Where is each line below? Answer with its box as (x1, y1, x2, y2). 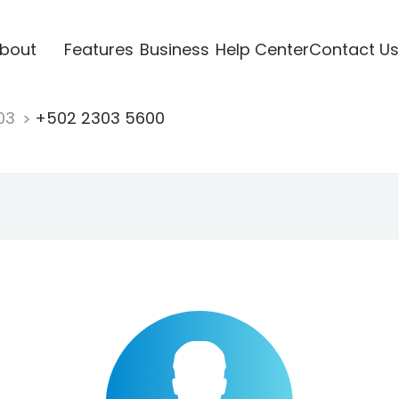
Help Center (215, 37, 309, 61)
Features (63, 37, 134, 61)
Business (139, 37, 209, 61)
